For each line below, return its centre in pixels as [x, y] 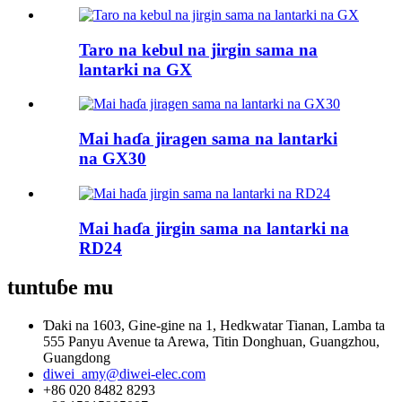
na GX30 [113, 159]
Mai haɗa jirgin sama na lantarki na [214, 228]
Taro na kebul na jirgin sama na [198, 49]
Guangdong [77, 358]
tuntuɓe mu [60, 288]
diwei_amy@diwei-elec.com [124, 374]
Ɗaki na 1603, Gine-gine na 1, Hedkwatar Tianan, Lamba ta [214, 326]
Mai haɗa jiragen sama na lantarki [208, 139]
